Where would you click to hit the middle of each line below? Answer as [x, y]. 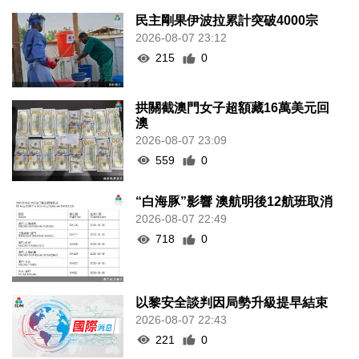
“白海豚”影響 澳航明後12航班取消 [234, 202]
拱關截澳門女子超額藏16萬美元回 [233, 107]
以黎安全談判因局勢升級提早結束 [232, 302]
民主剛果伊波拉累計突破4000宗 [227, 21]
